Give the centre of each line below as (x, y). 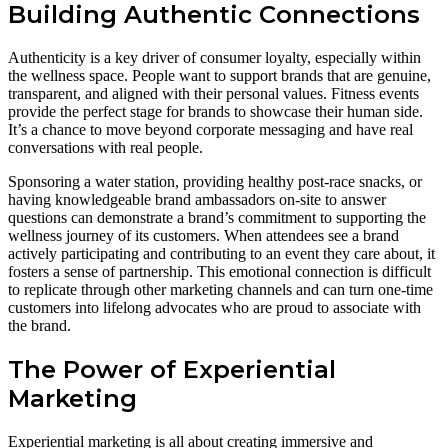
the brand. (39, 325)
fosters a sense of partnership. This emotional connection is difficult (219, 271)
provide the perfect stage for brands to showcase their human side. (215, 111)
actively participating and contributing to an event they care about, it (221, 253)
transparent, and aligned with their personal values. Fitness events (213, 93)
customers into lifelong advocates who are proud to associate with (214, 307)
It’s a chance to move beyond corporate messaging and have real (210, 129)
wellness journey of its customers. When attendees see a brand (203, 235)
